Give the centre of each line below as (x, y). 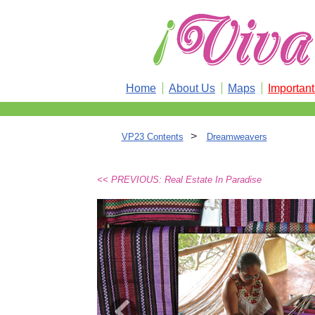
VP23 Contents (152, 137)
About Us (192, 88)
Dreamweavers (237, 137)
